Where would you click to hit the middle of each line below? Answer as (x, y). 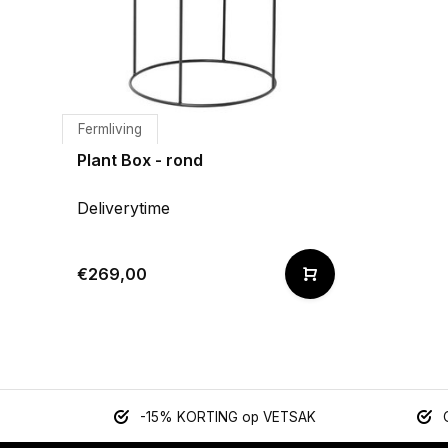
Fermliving (110, 129)
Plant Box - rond (140, 160)
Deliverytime (123, 208)
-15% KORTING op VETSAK (227, 417)
